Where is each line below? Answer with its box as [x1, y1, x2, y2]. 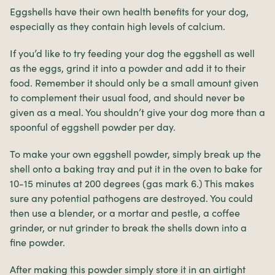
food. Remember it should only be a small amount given [10, 77, 258, 90]
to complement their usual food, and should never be [10, 91, 245, 104]
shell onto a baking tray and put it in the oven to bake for [10, 163, 262, 176]
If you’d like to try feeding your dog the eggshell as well [10, 47, 255, 60]
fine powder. [10, 236, 65, 249]
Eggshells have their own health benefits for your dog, [10, 6, 249, 18]
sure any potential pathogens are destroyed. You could [10, 192, 253, 205]
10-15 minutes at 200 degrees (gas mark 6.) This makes [10, 177, 254, 190]
